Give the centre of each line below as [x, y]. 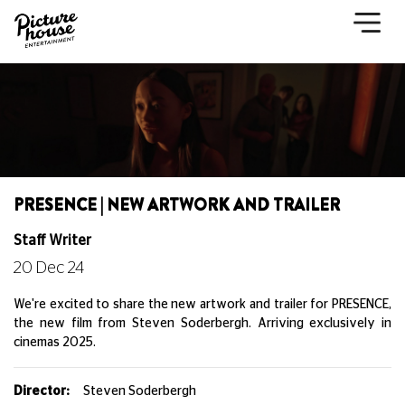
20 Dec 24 [49, 268]
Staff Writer [52, 240]
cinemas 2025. [56, 343]
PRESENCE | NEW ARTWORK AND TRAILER [177, 205]
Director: [42, 391]
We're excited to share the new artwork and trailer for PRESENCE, [202, 305]
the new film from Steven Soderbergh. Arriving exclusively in [202, 324]
